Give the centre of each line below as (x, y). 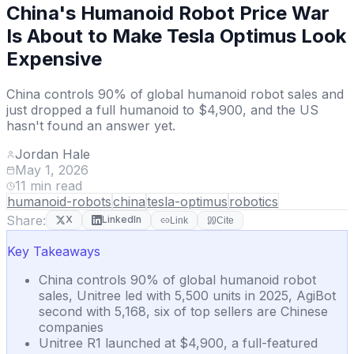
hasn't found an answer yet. (91, 125)
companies (71, 327)
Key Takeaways (54, 251)
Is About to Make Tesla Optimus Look (176, 36)
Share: (26, 220)
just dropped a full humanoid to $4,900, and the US (162, 109)
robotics (254, 201)
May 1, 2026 (52, 169)
